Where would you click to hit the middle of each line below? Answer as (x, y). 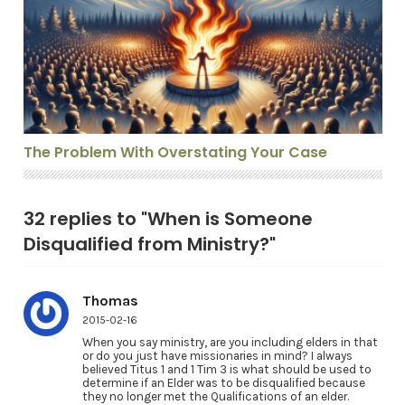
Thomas (110, 300)
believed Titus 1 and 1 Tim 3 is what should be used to (226, 369)
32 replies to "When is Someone (168, 218)
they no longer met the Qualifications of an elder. (215, 396)
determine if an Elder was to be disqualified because (223, 382)
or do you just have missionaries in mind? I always (217, 355)
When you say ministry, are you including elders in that (230, 342)
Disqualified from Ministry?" (149, 244)
